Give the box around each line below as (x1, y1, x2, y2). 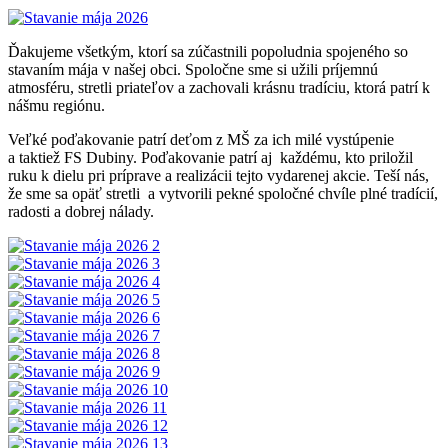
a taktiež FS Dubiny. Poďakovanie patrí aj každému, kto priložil (8, 148, 413, 166)
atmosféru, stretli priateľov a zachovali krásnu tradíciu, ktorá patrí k (8, 78, 430, 96)
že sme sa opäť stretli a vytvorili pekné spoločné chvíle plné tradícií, (8, 184, 438, 202)
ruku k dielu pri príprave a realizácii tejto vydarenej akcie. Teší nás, (8, 166, 429, 184)
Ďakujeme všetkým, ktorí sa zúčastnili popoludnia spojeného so (8, 42, 408, 60)
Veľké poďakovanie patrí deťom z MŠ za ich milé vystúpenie (8, 130, 394, 148)
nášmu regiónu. (8, 96, 105, 114)
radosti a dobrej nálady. (8, 202, 154, 220)
